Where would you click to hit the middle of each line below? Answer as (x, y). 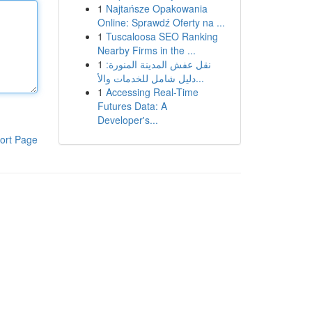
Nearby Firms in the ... (146, 50)
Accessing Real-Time (152, 92)
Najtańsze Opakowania (156, 8)
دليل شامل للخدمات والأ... (200, 78)
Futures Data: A (132, 106)
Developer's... (127, 120)
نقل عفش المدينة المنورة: (158, 64)
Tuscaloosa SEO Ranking (162, 36)
